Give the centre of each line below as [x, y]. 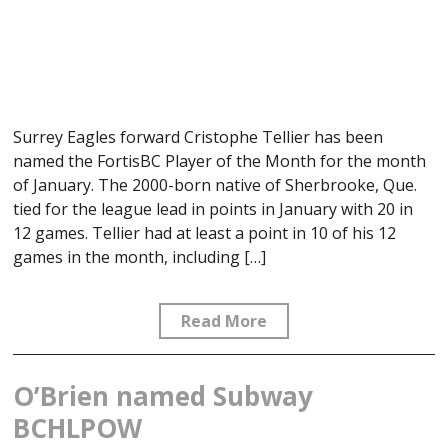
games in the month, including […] [140, 257]
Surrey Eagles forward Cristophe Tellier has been [198, 137]
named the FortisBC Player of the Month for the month [220, 161]
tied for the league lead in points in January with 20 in [213, 209]
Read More [224, 321]
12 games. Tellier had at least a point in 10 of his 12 [205, 233]
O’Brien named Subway [163, 396]
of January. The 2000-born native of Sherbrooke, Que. [215, 185]
